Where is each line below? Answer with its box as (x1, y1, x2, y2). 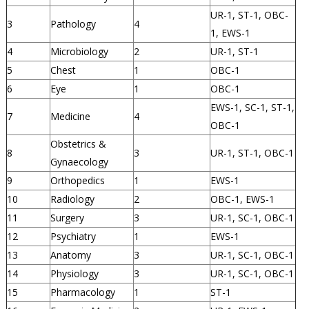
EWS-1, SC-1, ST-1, (210, 101, 295, 114)
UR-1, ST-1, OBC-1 (210, 146, 294, 160)
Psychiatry (50, 230, 96, 243)
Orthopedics (50, 174, 105, 188)
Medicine (50, 110, 90, 123)
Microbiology (50, 45, 108, 59)
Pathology (50, 17, 96, 31)
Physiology (50, 267, 99, 281)
